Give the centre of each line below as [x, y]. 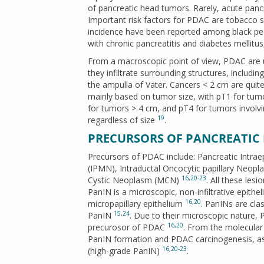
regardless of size [123, 120]
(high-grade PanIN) [125, 251]
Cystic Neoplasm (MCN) [135, 180]
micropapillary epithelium [136, 204]
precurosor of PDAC [128, 227]
